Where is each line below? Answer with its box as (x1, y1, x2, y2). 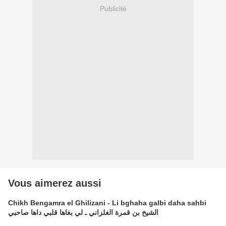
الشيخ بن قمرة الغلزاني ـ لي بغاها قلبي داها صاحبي (8, 208, 158, 217)
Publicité (99, 4, 127, 13)
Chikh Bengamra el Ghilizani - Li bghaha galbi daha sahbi (8, 199, 206, 207)
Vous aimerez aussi (8, 178, 101, 189)
